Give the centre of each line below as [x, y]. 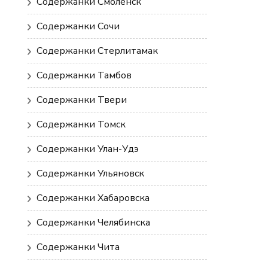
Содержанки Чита [78, 247]
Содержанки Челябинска [93, 223]
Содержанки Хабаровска [93, 198]
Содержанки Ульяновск [90, 174]
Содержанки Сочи [78, 27]
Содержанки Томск [81, 125]
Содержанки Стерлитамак [97, 51]
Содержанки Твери [82, 100]
